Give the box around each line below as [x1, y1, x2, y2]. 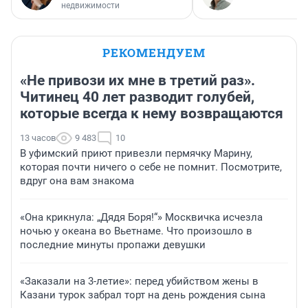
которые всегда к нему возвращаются [20, 104, 283, 122]
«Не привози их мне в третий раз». [20, 71, 255, 89]
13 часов [20, 132, 56, 143]
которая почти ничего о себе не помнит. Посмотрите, [20, 160, 282, 173]
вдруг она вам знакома [20, 174, 134, 187]
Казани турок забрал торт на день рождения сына [20, 288, 265, 301]
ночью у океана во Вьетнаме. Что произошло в [20, 224, 252, 237]
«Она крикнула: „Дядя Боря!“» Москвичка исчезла [20, 210, 263, 223]
